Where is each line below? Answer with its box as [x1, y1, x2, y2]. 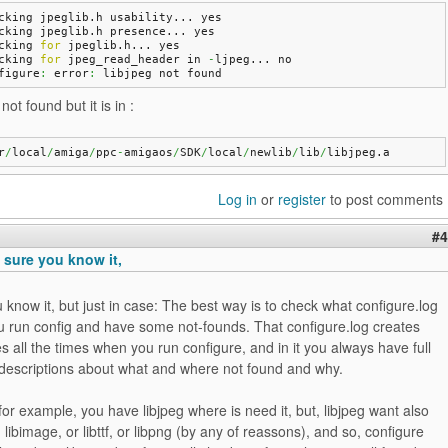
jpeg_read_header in [60, 52, 208, 66]
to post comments [326, 189, 443, 209]
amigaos [123, 145, 173, 159]
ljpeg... [214, 52, 278, 66]
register [278, 189, 326, 209]
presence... [102, 24, 194, 38]
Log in [218, 189, 257, 209]
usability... [102, 10, 201, 24]
